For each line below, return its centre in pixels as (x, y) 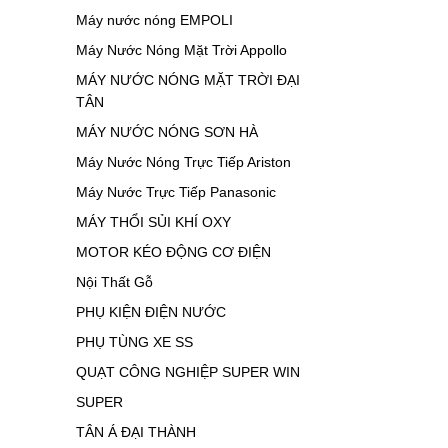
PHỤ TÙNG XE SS (134, 342)
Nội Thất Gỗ (114, 282)
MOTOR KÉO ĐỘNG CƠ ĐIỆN (173, 252)
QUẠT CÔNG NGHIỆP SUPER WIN (188, 372)
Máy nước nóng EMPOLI (154, 20)
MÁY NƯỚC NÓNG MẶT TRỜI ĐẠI (188, 80)
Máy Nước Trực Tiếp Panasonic (176, 192)
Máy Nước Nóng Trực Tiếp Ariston (183, 162)
